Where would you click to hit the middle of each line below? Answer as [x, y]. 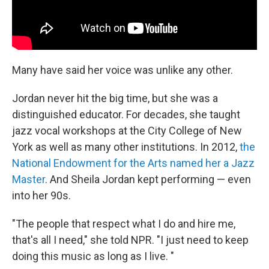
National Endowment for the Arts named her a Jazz [133, 163]
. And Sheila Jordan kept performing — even [148, 179]
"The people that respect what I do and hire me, [124, 223]
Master [29, 179]
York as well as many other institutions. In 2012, [126, 147]
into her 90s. [41, 195]
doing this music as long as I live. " [93, 256]
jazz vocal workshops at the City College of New [127, 130]
